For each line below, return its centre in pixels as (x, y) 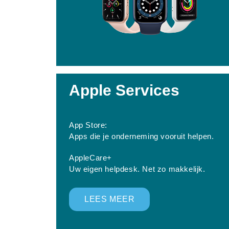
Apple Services (124, 90)
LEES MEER (110, 199)
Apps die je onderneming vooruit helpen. (142, 136)
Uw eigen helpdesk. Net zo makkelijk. (137, 169)
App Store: (88, 125)
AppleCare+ (90, 157)
